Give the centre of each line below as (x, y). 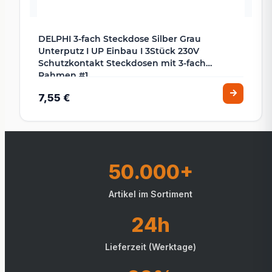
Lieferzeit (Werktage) (151, 247)
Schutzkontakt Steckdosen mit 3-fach (122, 63)
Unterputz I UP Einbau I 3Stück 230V (119, 51)
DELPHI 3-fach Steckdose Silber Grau (120, 39)
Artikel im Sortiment (151, 194)
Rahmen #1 (63, 76)
